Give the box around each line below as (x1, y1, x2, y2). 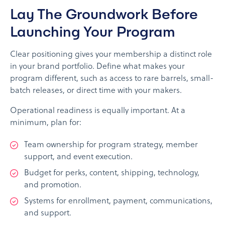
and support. (24, 209, 71, 218)
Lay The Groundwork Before (10, 6, 198, 23)
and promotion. (24, 181, 81, 190)
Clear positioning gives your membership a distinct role (10, 50, 212, 60)
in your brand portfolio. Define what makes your (10, 62, 185, 72)
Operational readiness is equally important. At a (10, 106, 185, 116)
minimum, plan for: (10, 119, 81, 128)
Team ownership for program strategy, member (24, 141, 198, 150)
